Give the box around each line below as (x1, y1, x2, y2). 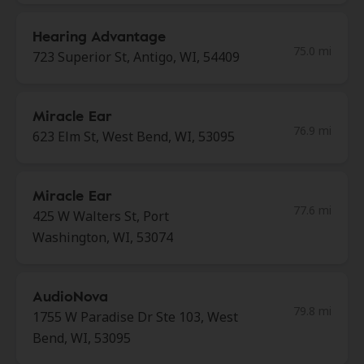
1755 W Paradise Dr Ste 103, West (32, 308, 238, 326)
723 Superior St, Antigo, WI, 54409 (32, 48, 240, 66)
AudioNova (32, 285, 108, 306)
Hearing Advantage (32, 25, 166, 46)
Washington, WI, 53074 (32, 228, 173, 246)
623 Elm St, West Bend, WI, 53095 (32, 128, 235, 145)
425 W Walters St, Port (32, 207, 169, 225)
